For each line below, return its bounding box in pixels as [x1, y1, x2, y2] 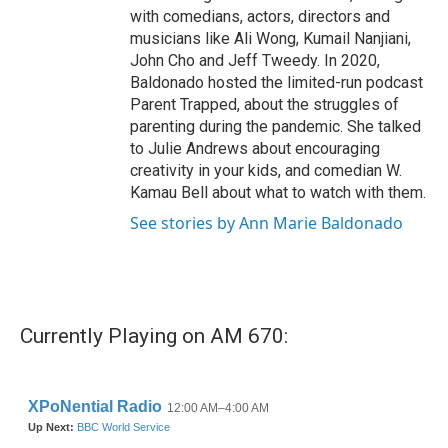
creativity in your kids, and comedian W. [130, 161, 402, 181]
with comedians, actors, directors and [130, 7, 390, 27]
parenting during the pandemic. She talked [130, 117, 421, 137]
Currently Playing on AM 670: [20, 324, 288, 349]
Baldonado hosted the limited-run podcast [130, 73, 423, 93]
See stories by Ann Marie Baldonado [130, 212, 403, 235]
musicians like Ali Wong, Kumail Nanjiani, [130, 29, 411, 49]
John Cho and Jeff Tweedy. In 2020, [130, 51, 380, 71]
